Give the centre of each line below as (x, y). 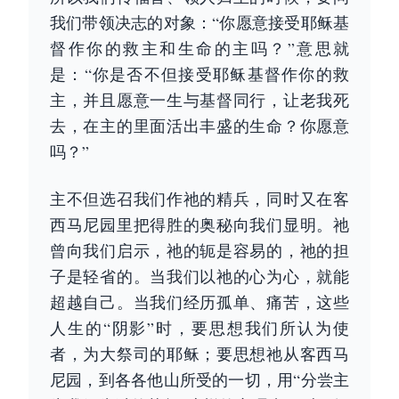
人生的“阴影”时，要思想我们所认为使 (199, 328)
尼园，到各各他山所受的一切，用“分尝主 (199, 379)
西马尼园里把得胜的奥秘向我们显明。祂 (199, 224)
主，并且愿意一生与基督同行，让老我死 (199, 100)
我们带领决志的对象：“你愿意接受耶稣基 (199, 22)
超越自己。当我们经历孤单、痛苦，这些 (199, 302)
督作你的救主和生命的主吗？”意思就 (199, 48)
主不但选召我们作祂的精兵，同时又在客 (199, 199)
